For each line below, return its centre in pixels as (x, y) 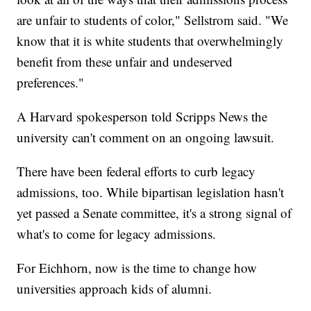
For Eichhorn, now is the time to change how (137, 267)
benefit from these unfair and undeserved (125, 61)
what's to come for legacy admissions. (117, 233)
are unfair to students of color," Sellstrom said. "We (153, 19)
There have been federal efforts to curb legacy (136, 171)
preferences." (51, 82)
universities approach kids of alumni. (115, 288)
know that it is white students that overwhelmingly (150, 40)
